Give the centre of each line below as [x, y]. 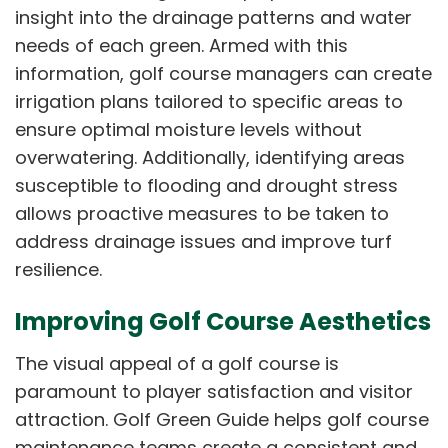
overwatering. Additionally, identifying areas [210, 157]
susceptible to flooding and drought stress [206, 185]
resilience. [58, 269]
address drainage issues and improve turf [203, 241]
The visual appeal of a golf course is [177, 363]
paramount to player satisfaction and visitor [214, 391]
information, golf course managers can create [223, 73]
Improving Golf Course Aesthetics [223, 321]
